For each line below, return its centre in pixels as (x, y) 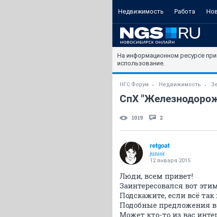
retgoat (160, 146)
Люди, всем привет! (156, 176)
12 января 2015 (170, 161)
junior (157, 153)
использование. (141, 63)
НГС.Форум (134, 85)
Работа (185, 11)
